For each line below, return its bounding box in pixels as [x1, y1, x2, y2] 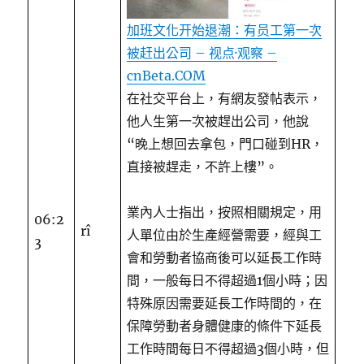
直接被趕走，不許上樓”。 [127, 158, 279, 175]
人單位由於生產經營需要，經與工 [127, 227, 323, 243]
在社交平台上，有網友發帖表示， [127, 90, 323, 106]
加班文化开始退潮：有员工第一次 [127, 22, 323, 38]
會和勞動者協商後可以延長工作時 [127, 249, 323, 266]
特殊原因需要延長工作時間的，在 [127, 295, 323, 311]
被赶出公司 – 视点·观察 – [127, 45, 278, 61]
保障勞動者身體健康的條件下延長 [127, 318, 323, 334]
